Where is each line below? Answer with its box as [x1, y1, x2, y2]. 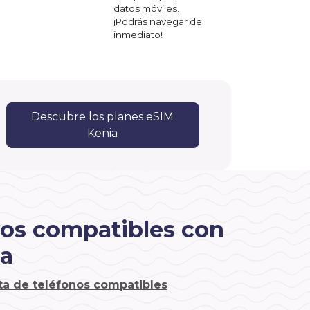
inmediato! [113, 28, 163, 40]
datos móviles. [113, 2, 179, 14]
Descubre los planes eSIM [31, 109, 174, 123]
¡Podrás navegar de [113, 15, 202, 27]
